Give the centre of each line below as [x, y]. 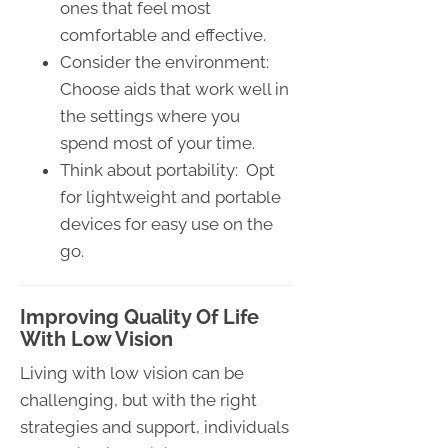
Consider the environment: [166, 61]
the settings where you [150, 115]
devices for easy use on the [166, 223]
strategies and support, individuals [154, 426]
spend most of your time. [157, 142]
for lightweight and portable [170, 196]
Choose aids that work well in [174, 88]
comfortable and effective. [163, 34]
